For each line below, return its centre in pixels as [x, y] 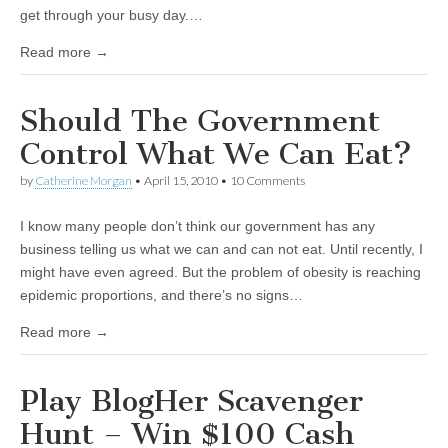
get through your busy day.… [111, 15]
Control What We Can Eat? [216, 154]
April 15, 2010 [181, 180]
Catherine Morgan [83, 180]
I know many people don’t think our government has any [197, 226]
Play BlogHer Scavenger [191, 401]
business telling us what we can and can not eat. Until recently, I [221, 249]
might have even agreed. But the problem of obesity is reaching [220, 272]
